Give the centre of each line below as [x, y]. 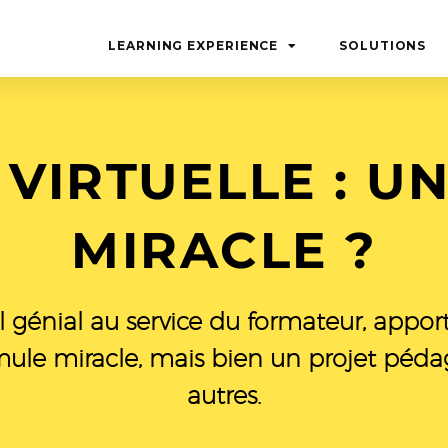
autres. [224, 395]
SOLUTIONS [383, 45]
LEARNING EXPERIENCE [193, 45]
